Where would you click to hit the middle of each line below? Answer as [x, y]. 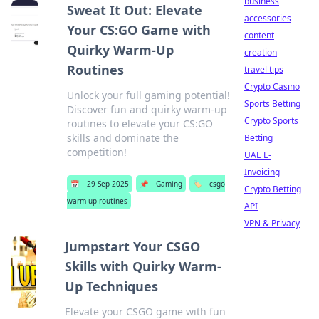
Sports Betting [272, 104]
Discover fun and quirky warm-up [147, 109]
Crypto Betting [273, 189]
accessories [268, 18]
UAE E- [258, 155]
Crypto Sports [271, 121]
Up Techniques [112, 286]
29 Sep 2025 [108, 184]
